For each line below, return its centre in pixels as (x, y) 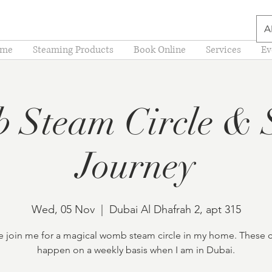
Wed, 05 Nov (63, 210)
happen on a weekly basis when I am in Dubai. (136, 250)
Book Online (159, 50)
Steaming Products (73, 50)
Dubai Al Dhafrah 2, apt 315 (175, 210)
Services (223, 50)
